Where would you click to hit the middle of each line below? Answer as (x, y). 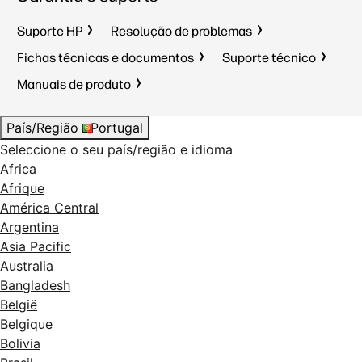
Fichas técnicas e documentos (105, 58)
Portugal (117, 128)
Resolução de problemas (181, 32)
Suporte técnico (269, 58)
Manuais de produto (74, 85)
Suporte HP (50, 32)
